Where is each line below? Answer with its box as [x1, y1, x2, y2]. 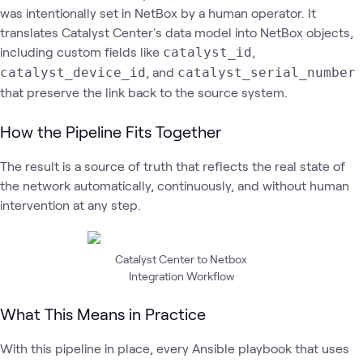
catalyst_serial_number [177, 65, 356, 80]
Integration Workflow [128, 269, 234, 283]
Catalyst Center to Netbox [115, 252, 248, 266]
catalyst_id [163, 45, 252, 60]
